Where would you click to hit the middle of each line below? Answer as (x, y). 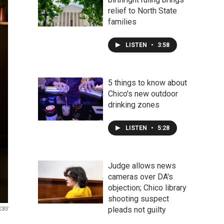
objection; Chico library (147, 188)
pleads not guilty (137, 210)
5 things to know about (147, 83)
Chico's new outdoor (143, 94)
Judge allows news (142, 166)
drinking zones (134, 105)
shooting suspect (138, 199)
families (122, 22)
